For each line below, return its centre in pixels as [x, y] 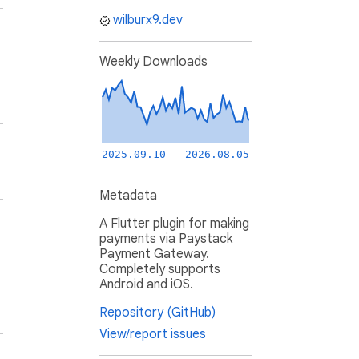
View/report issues [153, 335]
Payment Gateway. [154, 254]
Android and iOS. [146, 285]
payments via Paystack [166, 239]
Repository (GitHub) [157, 313]
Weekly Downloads [153, 62]
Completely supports [160, 270]
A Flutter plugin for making [174, 224]
